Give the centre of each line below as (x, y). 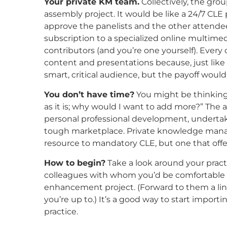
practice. (61, 211)
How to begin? (75, 163)
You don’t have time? (89, 94)
